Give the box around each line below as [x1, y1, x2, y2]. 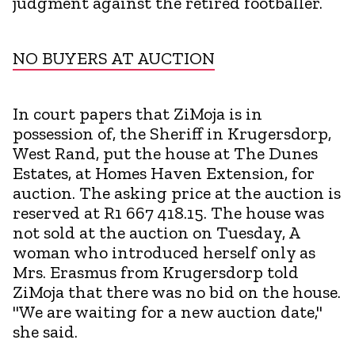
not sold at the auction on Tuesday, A [13, 221, 300, 243]
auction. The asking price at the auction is [13, 181, 341, 204]
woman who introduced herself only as [13, 241, 315, 263]
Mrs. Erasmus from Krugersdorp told [13, 261, 299, 283]
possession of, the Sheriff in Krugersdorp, [13, 122, 331, 144]
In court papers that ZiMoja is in [13, 102, 262, 124]
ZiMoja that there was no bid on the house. [13, 281, 341, 303]
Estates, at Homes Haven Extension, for [13, 162, 315, 184]
